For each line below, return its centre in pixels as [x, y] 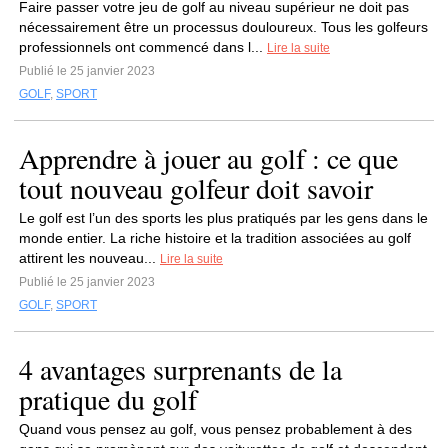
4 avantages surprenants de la [180, 369]
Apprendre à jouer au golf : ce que [208, 158]
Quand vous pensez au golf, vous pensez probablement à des [215, 429]
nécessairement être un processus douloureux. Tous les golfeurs [223, 27]
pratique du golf [108, 399]
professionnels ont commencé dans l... [143, 47]
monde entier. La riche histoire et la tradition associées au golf [215, 238]
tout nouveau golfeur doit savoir [196, 188]
